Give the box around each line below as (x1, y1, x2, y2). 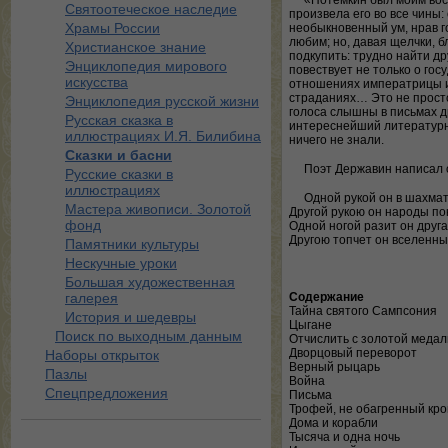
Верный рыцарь (289, 360, 380, 374)
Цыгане (289, 318, 332, 332)
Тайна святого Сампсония (289, 304, 437, 318)
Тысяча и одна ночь (289, 430, 400, 444)
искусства (65, 74, 128, 90)
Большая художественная (65, 274, 235, 290)
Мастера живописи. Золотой (65, 201, 251, 217)
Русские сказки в (65, 166, 173, 182)
